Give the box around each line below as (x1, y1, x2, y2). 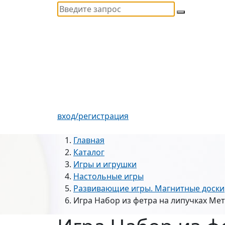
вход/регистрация (57, 110, 129, 122)
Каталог (73, 147, 104, 158)
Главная (73, 135, 104, 146)
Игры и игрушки (73, 159, 137, 170)
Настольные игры (73, 171, 144, 182)
